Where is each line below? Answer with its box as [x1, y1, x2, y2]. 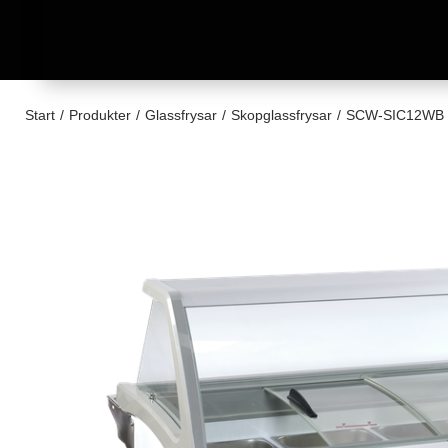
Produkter [69, 107, 131, 123]
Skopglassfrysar [231, 107, 332, 123]
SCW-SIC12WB [346, 107, 444, 123]
